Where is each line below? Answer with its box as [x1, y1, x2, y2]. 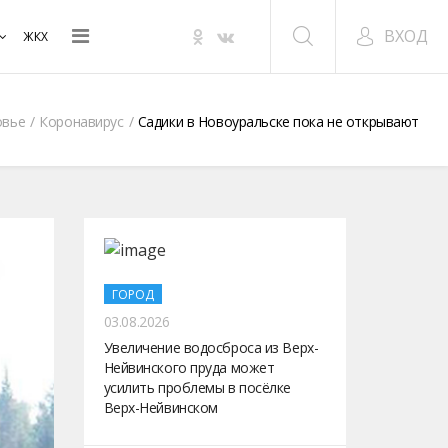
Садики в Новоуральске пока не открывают [137, 112, 419, 131]
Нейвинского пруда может [103, 358, 275, 377]
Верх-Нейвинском [103, 398, 218, 417]
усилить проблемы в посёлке [103, 378, 292, 397]
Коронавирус [39, 112, 124, 131]
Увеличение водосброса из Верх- [103, 338, 319, 357]
